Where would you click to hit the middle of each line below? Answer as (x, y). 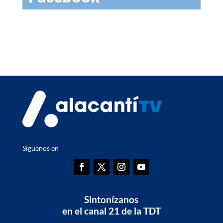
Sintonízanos (111, 200)
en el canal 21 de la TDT (111, 211)
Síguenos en (40, 148)
